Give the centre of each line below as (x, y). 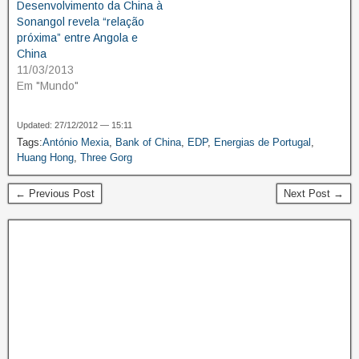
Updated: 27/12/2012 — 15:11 (75, 125)
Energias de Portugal (262, 143)
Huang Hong (45, 158)
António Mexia (76, 143)
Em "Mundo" (48, 86)
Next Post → (314, 194)
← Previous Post (55, 194)
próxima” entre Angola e (77, 38)
